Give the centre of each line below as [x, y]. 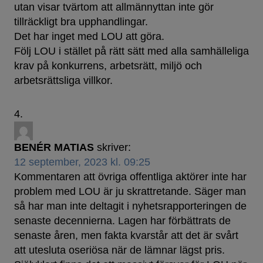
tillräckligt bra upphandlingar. [81, 22]
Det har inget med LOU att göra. [89, 37]
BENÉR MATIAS [54, 148]
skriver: [114, 148]
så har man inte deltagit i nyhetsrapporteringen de [130, 206]
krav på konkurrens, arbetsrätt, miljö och [108, 66]
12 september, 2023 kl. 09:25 [82, 162]
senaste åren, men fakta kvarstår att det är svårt [126, 236]
